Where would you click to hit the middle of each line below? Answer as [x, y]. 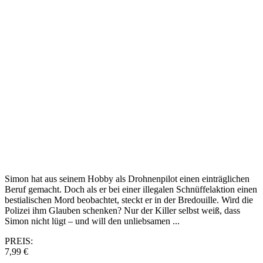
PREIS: [19, 241]
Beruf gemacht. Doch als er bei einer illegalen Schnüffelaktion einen [131, 189]
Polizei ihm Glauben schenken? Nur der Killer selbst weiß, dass [122, 210]
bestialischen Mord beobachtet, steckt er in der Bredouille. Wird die [129, 200]
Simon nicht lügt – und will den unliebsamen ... [92, 221]
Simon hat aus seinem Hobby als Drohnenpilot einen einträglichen [127, 178]
